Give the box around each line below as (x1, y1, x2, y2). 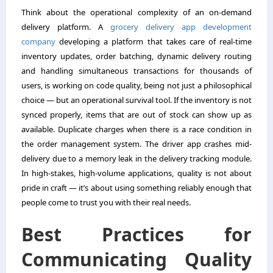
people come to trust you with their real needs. (21, 197, 191, 208)
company (21, 36, 60, 48)
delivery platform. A (21, 21, 110, 33)
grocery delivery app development (110, 21, 252, 33)
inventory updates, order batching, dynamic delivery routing (21, 51, 252, 62)
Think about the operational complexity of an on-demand (21, 7, 252, 18)
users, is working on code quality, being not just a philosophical (21, 80, 252, 91)
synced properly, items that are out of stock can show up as (21, 109, 252, 121)
